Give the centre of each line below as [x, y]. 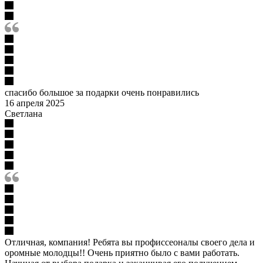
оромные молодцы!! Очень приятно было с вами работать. [122, 252]
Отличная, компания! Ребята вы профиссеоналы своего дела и [130, 242]
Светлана [23, 113]
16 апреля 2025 [35, 103]
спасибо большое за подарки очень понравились [102, 92]
